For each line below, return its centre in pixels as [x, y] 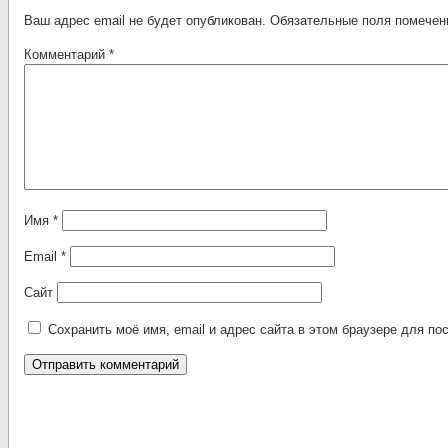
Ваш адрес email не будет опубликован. [145, 20]
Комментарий [66, 54]
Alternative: [57, 399]
